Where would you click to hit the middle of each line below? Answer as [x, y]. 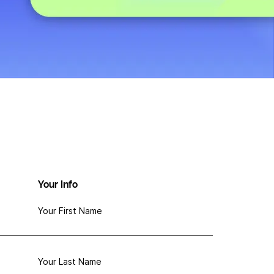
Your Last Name [70, 261]
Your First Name [70, 211]
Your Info [58, 185]
